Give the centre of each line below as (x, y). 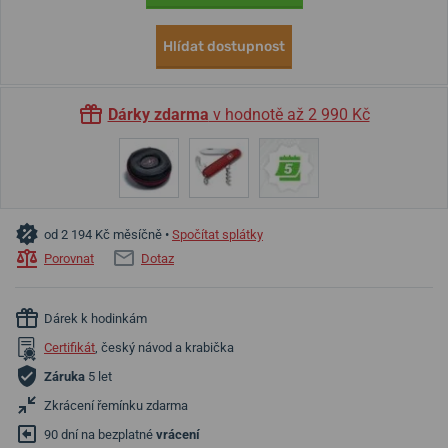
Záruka (64, 377)
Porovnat (69, 259)
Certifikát (69, 348)
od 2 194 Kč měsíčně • (108, 235)
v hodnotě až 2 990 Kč (289, 114)
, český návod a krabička (164, 348)
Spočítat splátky (217, 235)
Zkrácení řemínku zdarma (116, 406)
